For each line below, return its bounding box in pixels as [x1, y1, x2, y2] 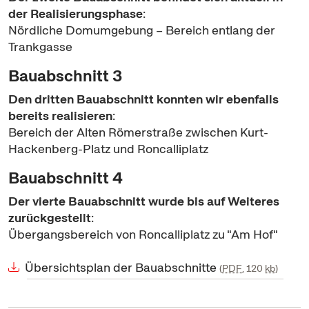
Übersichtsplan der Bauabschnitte [25, 259, 219, 275]
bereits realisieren [8, 107, 112, 123]
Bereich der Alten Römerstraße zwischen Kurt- [8, 123, 268, 140]
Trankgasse [8, 38, 72, 54]
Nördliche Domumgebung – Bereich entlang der [8, 21, 275, 38]
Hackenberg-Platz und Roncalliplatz [8, 140, 208, 157]
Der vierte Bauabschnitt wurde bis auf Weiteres [8, 192, 279, 209]
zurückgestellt [8, 209, 91, 226]
